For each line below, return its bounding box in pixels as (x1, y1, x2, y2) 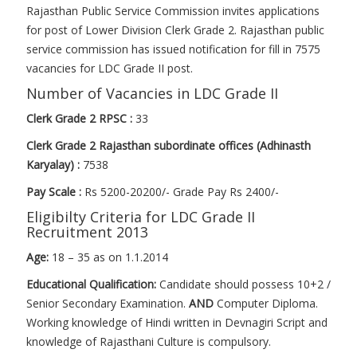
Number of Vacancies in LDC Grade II (26, 84, 278, 103)
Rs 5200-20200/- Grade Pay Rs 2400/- (81, 184, 279, 199)
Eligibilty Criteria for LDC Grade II (26, 207, 255, 226)
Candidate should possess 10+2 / (156, 277, 331, 292)
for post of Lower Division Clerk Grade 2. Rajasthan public (26, 22, 324, 37)
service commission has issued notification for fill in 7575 (26, 41, 320, 57)
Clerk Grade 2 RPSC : (26, 111, 135, 126)
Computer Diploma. (214, 296, 318, 311)
